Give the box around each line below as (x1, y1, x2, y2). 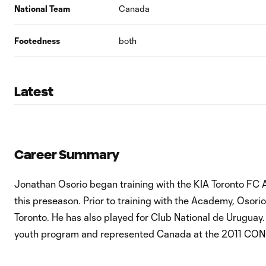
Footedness (14, 36, 60, 46)
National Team (14, 4, 70, 14)
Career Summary (14, 148, 119, 161)
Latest (14, 85, 53, 99)
